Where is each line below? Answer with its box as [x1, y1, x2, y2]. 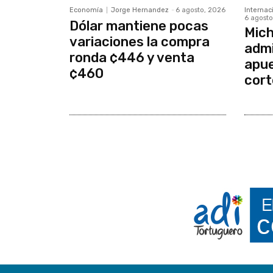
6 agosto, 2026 [175, 6, 225, 15]
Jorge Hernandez [111, 6, 169, 15]
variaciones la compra [69, 34, 210, 51]
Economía [69, 6, 103, 15]
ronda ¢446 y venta [69, 49, 194, 66]
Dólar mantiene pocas [69, 18, 208, 35]
